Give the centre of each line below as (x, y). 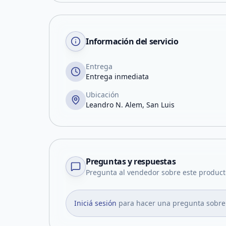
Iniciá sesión (95, 203)
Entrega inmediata (117, 76)
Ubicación (102, 95)
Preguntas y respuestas (131, 161)
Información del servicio (132, 41)
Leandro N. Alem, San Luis (130, 105)
